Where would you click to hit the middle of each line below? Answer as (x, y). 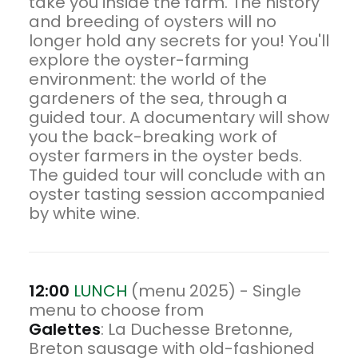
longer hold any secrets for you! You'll (179, 41)
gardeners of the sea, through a (158, 98)
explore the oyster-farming (139, 60)
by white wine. (84, 213)
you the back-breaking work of (153, 137)
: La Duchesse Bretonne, (197, 329)
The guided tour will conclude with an (177, 175)
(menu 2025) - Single (216, 291)
